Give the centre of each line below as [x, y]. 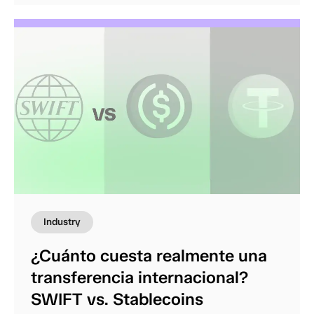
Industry [62, 222]
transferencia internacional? [139, 278]
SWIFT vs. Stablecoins [117, 299]
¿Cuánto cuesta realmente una [149, 256]
